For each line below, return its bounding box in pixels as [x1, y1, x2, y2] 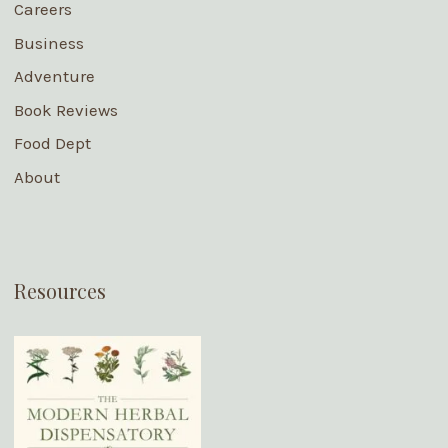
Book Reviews [13, 99, 118, 120]
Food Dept [13, 133, 91, 153]
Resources [13, 276, 106, 304]
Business [13, 32, 84, 53]
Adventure [13, 66, 95, 86]
